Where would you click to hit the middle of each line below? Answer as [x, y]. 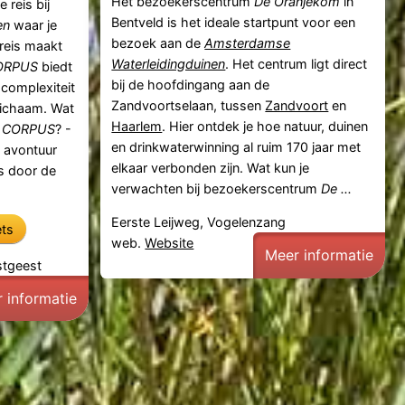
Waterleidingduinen [169, 63]
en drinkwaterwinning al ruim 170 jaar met [236, 146]
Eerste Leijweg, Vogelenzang [199, 222]
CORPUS [29, 128]
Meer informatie [320, 255]
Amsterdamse [248, 42]
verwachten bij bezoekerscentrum [217, 188]
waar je [34, 24]
